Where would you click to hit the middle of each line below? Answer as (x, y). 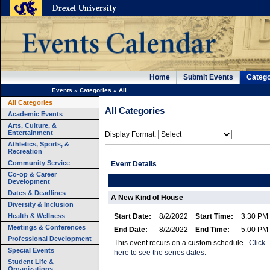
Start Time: (215, 216)
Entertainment (30, 133)
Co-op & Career (32, 174)
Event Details (134, 164)
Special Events (31, 250)
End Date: (132, 230)
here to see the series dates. (160, 253)
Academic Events (35, 114)
